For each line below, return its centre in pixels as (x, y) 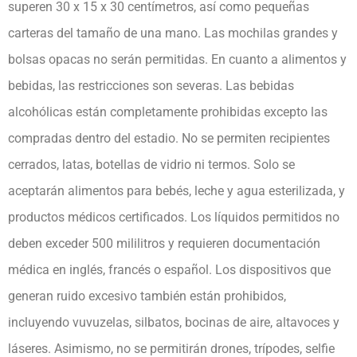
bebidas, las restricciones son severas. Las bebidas (151, 85)
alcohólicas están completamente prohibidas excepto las (168, 112)
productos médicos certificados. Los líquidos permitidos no (174, 217)
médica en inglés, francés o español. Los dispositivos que (169, 269)
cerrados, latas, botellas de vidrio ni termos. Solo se (151, 164)
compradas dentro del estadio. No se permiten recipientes (169, 138)
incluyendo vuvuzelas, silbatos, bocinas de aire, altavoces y (174, 322)
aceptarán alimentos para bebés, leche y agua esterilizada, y (177, 190)
